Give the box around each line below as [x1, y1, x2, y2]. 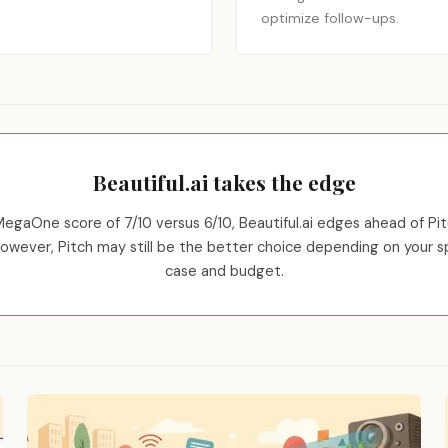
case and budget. [164, 261, 284, 281]
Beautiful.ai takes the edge [92, 168, 356, 196]
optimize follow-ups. [261, 9, 399, 27]
